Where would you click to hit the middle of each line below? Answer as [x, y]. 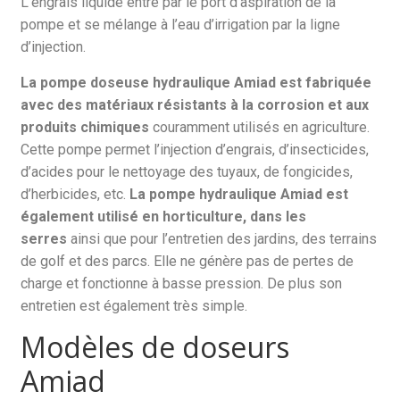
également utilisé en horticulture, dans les [164, 217]
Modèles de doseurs [155, 347]
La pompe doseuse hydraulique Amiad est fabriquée [196, 83]
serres [44, 239]
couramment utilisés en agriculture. [260, 127]
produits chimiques [85, 127]
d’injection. [54, 47]
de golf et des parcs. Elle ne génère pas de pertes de [187, 261]
